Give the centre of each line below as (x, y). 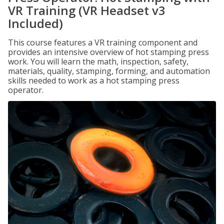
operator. (26, 90)
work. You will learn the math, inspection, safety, (98, 61)
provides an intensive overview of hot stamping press (108, 52)
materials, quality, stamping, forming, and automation (109, 71)
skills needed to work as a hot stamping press (94, 80)
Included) (35, 23)
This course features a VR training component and (103, 42)
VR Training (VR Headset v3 (87, 10)
